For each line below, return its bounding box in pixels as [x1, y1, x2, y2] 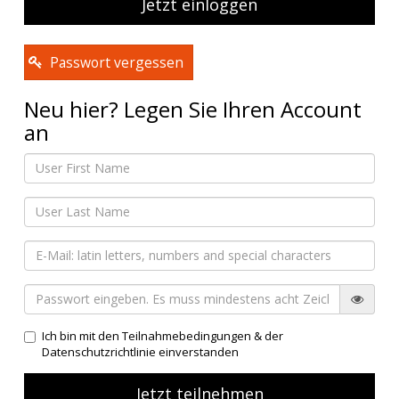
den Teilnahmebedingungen [98, 327, 251, 344]
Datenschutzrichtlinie [42, 343, 156, 360]
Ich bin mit [42, 327, 98, 344]
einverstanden [156, 343, 239, 360]
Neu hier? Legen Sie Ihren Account [24, 94, 362, 124]
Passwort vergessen [50, 52, 183, 72]
